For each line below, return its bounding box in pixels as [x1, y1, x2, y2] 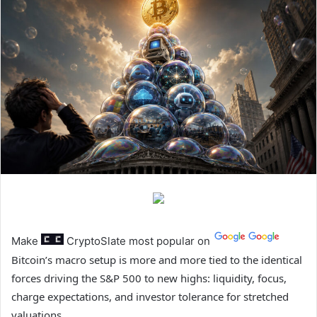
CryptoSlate [67, 234, 126, 248]
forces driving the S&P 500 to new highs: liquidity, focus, [11, 270, 287, 285]
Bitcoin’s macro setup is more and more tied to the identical [11, 252, 302, 267]
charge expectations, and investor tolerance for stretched [11, 289, 289, 304]
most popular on [129, 234, 210, 248]
